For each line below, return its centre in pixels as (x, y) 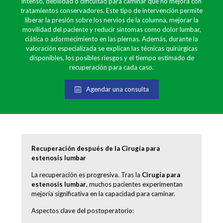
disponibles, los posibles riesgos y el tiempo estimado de (111, 57)
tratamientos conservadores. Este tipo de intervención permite (111, 10)
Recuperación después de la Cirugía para (96, 148)
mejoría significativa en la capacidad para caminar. (103, 193)
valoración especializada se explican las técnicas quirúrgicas (111, 48)
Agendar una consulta (117, 89)
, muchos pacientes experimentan (134, 184)
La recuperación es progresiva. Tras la (87, 174)
